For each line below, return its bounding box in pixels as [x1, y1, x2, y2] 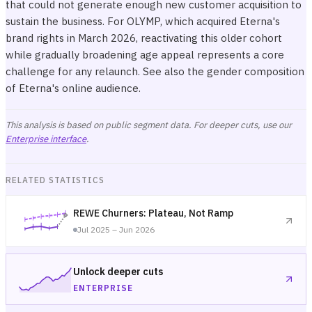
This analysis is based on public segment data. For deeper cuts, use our [6, 119, 292, 131]
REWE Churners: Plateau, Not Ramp [73, 207, 233, 219]
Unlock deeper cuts [73, 265, 163, 278]
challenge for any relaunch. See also [6, 65, 187, 78]
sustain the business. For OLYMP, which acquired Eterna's [6, 15, 280, 28]
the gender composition [187, 65, 304, 78]
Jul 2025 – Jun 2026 [77, 224, 155, 235]
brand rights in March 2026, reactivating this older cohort [6, 31, 282, 45]
